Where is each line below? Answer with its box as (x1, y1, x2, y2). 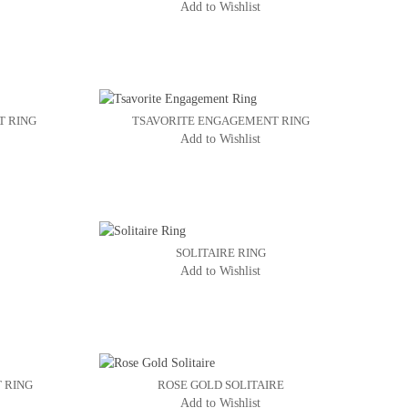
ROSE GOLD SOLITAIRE (157, 378, 284, 393)
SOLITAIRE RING (175, 246, 266, 260)
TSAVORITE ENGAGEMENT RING (131, 114, 310, 128)
